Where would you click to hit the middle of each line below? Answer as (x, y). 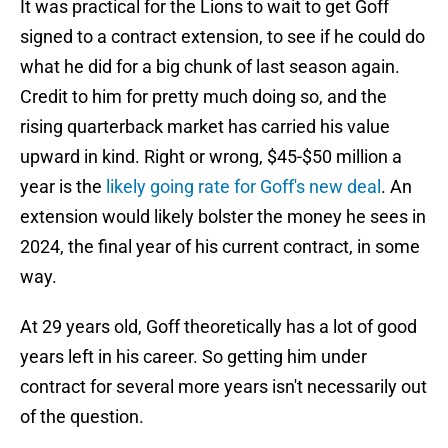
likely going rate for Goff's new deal (243, 187)
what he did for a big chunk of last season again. (210, 67)
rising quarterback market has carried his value (205, 127)
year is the (63, 187)
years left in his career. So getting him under (193, 357)
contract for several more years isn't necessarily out (223, 387)
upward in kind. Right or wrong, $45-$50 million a (211, 157)
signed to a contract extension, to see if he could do (222, 37)
